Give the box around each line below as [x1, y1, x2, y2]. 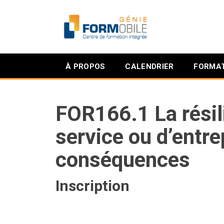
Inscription [55, 177, 129, 194]
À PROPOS [65, 62, 105, 71]
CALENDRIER [125, 62, 174, 71]
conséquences [55, 147, 190, 172]
